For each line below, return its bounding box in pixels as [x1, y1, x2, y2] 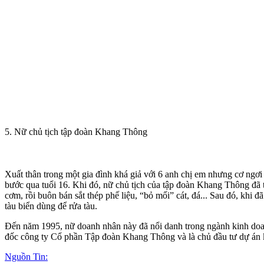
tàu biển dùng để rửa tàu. [5, 200, 97, 211]
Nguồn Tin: [5, 251, 48, 262]
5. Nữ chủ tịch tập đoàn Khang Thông [5, 126, 147, 137]
